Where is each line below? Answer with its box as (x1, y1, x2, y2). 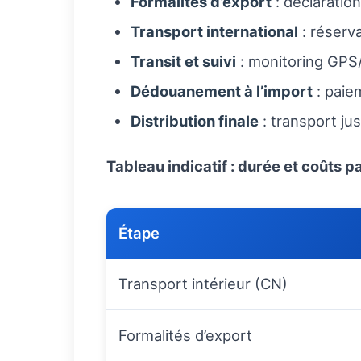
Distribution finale (131, 112, 259, 130)
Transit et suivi (131, 52, 236, 70)
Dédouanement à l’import (131, 82, 313, 100)
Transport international (131, 23, 298, 40)
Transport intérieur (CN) (118, 275, 288, 293)
